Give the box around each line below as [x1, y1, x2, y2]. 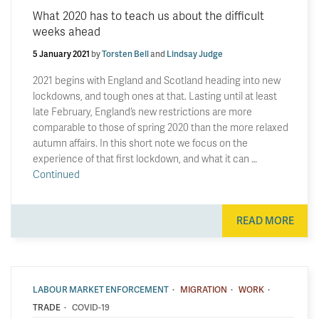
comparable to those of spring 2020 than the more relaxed [33, 120, 288, 134]
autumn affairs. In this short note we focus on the [33, 136, 248, 150]
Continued [33, 167, 80, 181]
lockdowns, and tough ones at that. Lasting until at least [33, 89, 277, 103]
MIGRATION [180, 283, 227, 296]
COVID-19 [72, 300, 110, 313]
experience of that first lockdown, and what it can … [33, 152, 257, 165]
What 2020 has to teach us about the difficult [33, 7, 264, 23]
